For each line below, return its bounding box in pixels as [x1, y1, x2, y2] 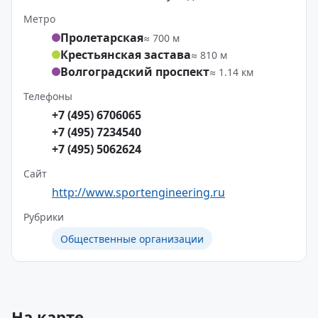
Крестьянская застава [60, 47, 191, 62]
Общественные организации [60, 231, 204, 246]
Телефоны [23, 89, 72, 103]
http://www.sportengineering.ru [52, 185, 225, 200]
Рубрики [23, 210, 64, 224]
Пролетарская [60, 30, 143, 45]
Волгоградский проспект [60, 64, 209, 79]
